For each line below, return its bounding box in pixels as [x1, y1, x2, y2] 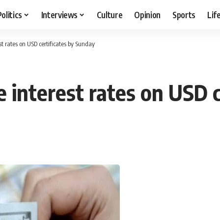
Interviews [41, 9, 78, 20]
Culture [96, 9, 123, 20]
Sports [172, 9, 196, 20]
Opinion [134, 9, 161, 20]
